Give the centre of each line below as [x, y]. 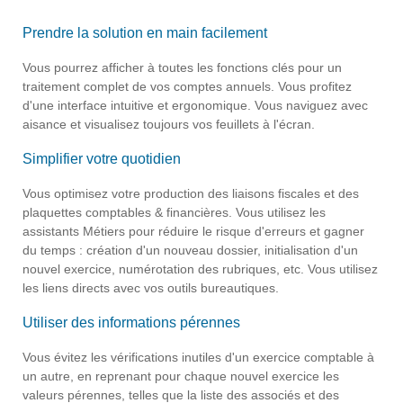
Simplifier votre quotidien [102, 158]
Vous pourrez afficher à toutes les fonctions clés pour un [182, 67]
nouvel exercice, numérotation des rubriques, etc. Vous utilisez [200, 269]
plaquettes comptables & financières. [129, 212]
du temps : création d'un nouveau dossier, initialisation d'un [190, 250]
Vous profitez [315, 86]
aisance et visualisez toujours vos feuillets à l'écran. [169, 124]
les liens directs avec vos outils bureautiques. [151, 287]
